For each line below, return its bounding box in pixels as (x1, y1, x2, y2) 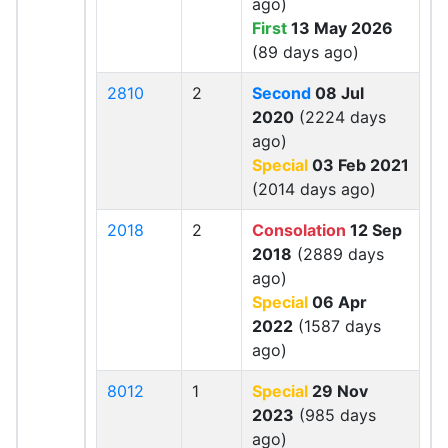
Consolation (252, 220, 346, 240)
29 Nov (308, 381, 368, 401)
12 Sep (346, 220, 402, 240)
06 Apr (308, 292, 367, 312)
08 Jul (311, 83, 364, 103)
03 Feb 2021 (308, 155, 409, 175)
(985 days (294, 405, 376, 425)
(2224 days (294, 107, 386, 127)
